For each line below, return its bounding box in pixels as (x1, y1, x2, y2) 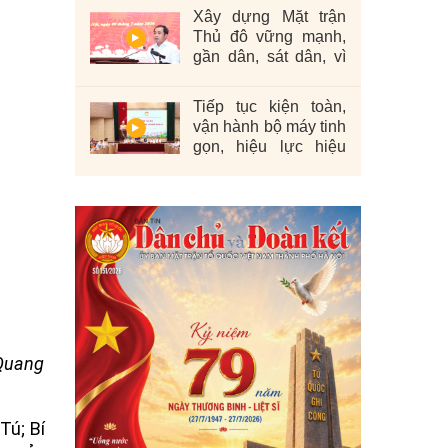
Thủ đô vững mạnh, (193, 27, 346, 45)
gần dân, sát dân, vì (193, 47, 346, 65)
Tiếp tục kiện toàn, (193, 97, 346, 115)
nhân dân (193, 67, 261, 85)
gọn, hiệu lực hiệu (193, 137, 346, 155)
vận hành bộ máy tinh (193, 117, 346, 135)
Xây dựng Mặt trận (193, 7, 346, 25)
